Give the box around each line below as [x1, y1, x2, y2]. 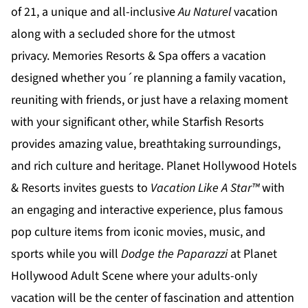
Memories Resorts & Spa [52, 47, 178, 65]
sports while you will [11, 245, 121, 263]
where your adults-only [136, 267, 257, 285]
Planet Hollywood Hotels [166, 157, 297, 175]
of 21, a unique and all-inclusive [11, 3, 178, 21]
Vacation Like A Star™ [151, 179, 259, 197]
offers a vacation [178, 47, 266, 65]
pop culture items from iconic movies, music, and [11, 223, 265, 241]
